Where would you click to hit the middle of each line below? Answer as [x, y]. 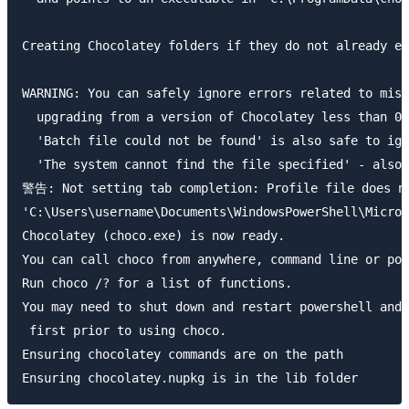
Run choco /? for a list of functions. [157, 283]
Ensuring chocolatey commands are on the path [183, 354]
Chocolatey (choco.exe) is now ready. [153, 235]
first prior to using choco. [124, 330]
